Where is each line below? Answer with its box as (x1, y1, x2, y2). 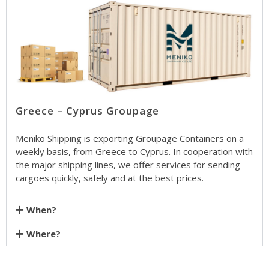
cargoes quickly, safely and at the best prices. (16, 172, 204, 184)
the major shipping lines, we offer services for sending (16, 159, 240, 171)
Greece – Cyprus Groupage (16, 103, 159, 118)
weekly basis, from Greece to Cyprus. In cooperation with (16, 145, 253, 158)
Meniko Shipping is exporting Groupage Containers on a (16, 132, 244, 145)
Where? (26, 228, 61, 240)
